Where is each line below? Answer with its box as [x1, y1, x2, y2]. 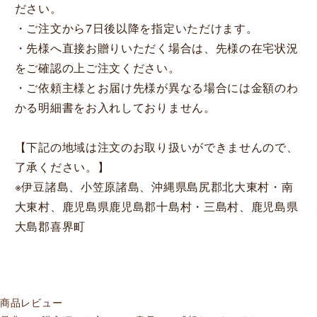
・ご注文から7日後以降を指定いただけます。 [14, 19, 258, 36]
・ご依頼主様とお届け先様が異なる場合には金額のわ [14, 79, 299, 96]
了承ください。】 [14, 158, 110, 175]
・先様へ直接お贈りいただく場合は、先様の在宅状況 [14, 39, 299, 56]
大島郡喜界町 [14, 217, 86, 234]
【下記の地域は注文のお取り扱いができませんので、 [14, 138, 299, 155]
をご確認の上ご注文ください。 [14, 59, 180, 76]
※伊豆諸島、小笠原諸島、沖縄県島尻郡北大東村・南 [14, 178, 294, 195]
